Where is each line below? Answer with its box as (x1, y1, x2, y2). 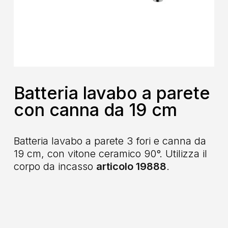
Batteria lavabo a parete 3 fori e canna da (13, 134, 206, 147)
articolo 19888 (96, 160, 166, 173)
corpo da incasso (13, 160, 96, 173)
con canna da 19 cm (13, 99, 177, 121)
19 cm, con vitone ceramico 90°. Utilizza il (13, 147, 207, 160)
